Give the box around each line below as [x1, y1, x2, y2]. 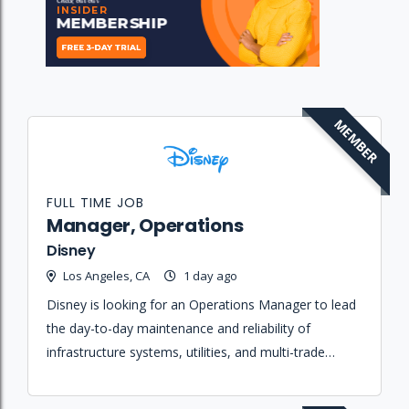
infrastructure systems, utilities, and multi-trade [47, 343, 325, 362]
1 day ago [184, 267, 237, 285]
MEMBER [330, 115, 382, 167]
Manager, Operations [47, 213, 244, 239]
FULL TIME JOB [47, 194, 144, 213]
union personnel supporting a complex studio [47, 367, 313, 385]
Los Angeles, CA [63, 267, 150, 285]
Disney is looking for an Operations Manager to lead [47, 296, 356, 314]
